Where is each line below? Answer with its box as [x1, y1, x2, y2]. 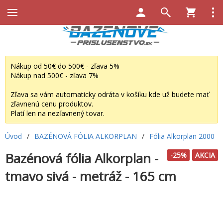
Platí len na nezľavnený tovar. [10, 108, 105, 118]
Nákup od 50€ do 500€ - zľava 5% [10, 61, 119, 71]
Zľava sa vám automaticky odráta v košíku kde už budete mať [10, 89, 209, 99]
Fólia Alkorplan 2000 [149, 131, 215, 141]
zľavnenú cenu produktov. [10, 99, 93, 109]
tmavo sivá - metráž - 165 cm [5, 167, 176, 185]
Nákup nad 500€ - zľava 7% [10, 70, 99, 80]
